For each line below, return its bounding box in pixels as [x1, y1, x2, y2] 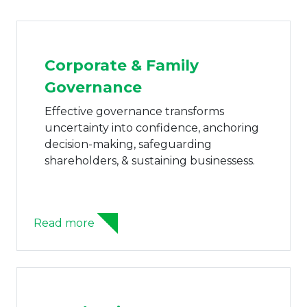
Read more [34, 217, 95, 230]
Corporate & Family [45, 56, 199, 74]
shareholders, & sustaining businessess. [45, 153, 255, 167]
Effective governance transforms [45, 104, 224, 118]
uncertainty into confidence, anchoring [45, 121, 259, 134]
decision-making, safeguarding [45, 137, 212, 151]
